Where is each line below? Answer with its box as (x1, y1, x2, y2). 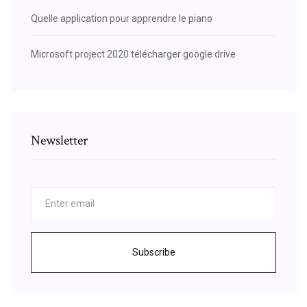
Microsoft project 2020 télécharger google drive (31, 48, 236, 60)
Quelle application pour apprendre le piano (31, 12, 212, 24)
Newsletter (31, 131, 88, 149)
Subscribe (132, 246, 175, 258)
